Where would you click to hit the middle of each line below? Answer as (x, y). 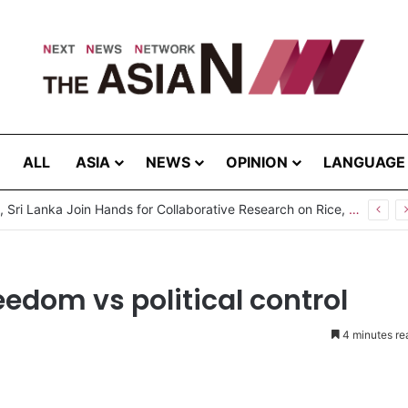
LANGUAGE (364, 162)
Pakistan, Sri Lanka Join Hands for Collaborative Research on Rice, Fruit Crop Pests (354, 209)
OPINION (257, 162)
